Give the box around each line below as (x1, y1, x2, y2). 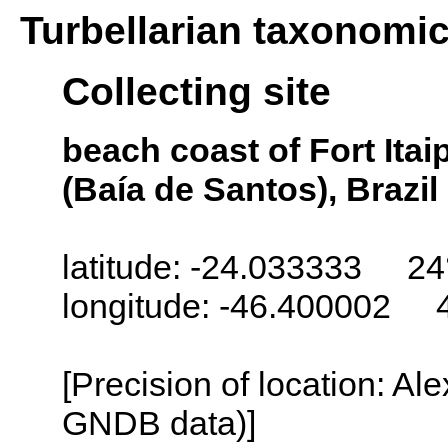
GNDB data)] (62, 403, 256, 442)
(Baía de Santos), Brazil (62, 169, 438, 208)
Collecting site (62, 69, 331, 114)
